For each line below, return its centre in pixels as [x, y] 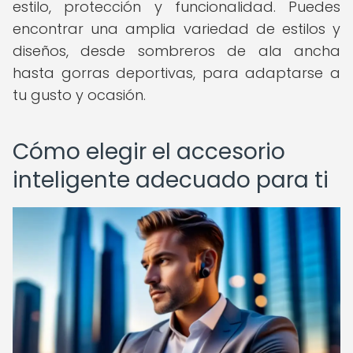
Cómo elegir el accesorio [149, 152]
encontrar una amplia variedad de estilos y [176, 29]
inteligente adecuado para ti [171, 180]
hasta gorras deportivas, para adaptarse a [176, 73]
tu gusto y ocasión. [79, 95]
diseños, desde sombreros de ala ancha [176, 51]
